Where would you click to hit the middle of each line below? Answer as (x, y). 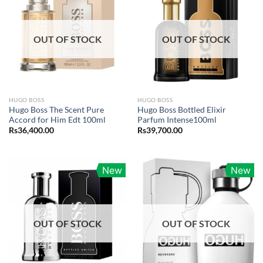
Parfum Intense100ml (177, 119)
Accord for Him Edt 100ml (57, 119)
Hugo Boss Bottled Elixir (181, 109)
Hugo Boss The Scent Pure (56, 109)
